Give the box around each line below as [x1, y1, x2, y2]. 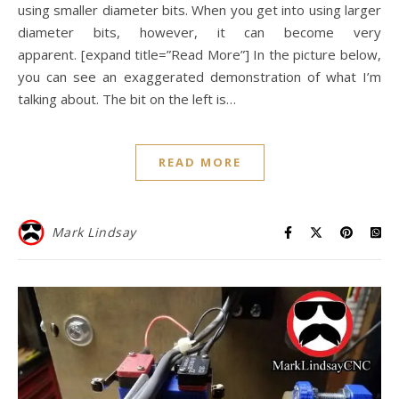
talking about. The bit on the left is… [18, 89, 236, 108]
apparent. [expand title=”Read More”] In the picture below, [18, 45, 381, 63]
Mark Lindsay [51, 223, 136, 240]
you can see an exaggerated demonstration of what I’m [18, 67, 381, 85]
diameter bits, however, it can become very [18, 22, 381, 41]
